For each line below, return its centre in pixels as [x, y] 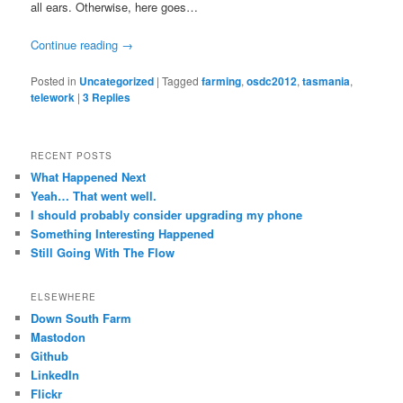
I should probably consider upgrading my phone [167, 214]
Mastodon [58, 337]
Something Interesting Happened [123, 233]
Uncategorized [117, 81]
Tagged [181, 81]
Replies [110, 98]
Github [50, 356]
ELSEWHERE [64, 297]
